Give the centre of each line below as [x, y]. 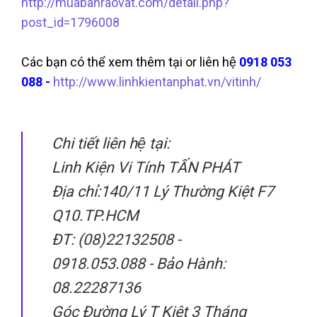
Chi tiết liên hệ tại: [110, 143]
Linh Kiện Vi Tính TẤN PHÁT [145, 167]
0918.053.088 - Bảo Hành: [138, 263]
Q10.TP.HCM [95, 215]
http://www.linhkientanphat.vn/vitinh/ [157, 81]
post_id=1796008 [70, 22]
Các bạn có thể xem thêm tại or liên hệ [130, 62]
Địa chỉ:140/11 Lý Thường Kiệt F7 [162, 191]
